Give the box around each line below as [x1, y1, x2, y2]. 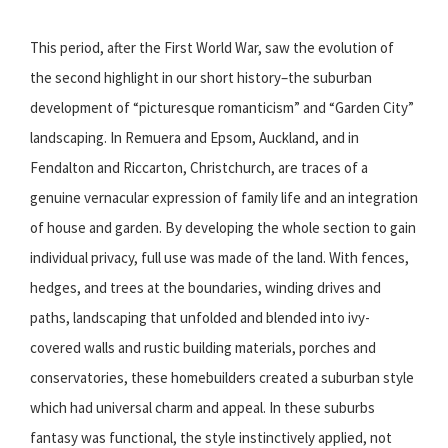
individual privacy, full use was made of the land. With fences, [30, 248, 409, 268]
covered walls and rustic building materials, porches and [30, 338, 376, 358]
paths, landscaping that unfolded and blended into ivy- [30, 308, 370, 328]
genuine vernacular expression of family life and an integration [30, 188, 418, 208]
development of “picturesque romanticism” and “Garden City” [30, 98, 414, 118]
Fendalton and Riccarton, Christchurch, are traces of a [30, 158, 368, 178]
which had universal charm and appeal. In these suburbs [30, 398, 375, 418]
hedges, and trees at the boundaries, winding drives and [30, 278, 381, 298]
